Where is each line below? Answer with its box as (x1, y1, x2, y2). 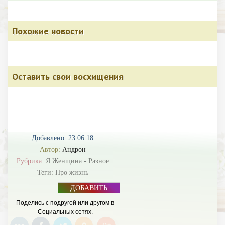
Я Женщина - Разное (45, 157, 109, 165)
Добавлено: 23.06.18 (32, 134, 93, 142)
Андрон (62, 146, 86, 153)
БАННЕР (75, 192, 103, 200)
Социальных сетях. (37, 208, 93, 215)
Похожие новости (12, 25, 84, 37)
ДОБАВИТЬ (70, 184, 107, 192)
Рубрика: (16, 157, 46, 165)
